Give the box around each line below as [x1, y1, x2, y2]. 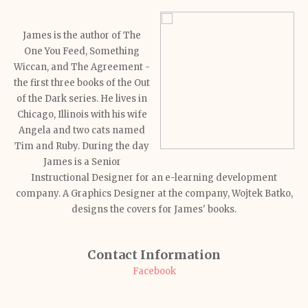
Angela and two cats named [19, 124, 145, 136]
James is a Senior [43, 156, 121, 168]
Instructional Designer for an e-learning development [31, 172, 277, 184]
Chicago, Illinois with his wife [16, 109, 147, 120]
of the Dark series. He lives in [16, 93, 147, 104]
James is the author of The [23, 30, 141, 41]
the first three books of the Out [14, 77, 150, 89]
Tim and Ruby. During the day [14, 140, 149, 152]
